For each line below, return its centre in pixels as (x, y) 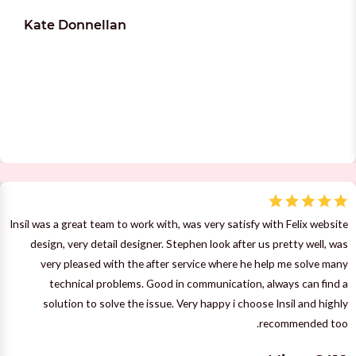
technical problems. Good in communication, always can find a (199, 283)
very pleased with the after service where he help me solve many (194, 263)
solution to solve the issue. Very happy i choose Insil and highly (195, 303)
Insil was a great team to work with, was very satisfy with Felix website (179, 223)
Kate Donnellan (75, 25)
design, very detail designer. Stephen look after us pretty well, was (189, 243)
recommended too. (304, 323)
